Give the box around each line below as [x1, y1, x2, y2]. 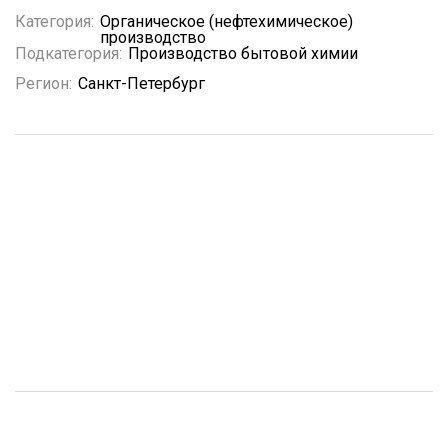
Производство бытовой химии [128, 44, 358, 63]
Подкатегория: [15, 44, 122, 63]
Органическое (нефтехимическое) [100, 12, 353, 31]
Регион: [15, 74, 72, 93]
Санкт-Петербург [78, 74, 205, 93]
